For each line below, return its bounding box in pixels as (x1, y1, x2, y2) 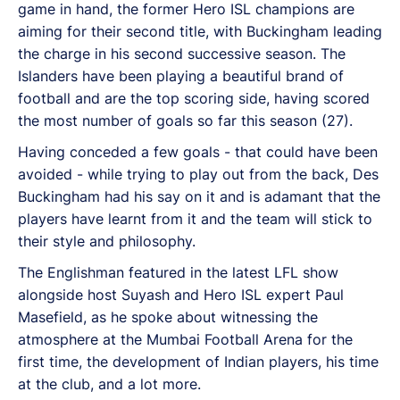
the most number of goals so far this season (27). (18, 111, 353, 129)
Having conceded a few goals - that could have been (18, 142, 378, 161)
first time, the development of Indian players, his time (18, 352, 379, 371)
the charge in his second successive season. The (18, 44, 346, 62)
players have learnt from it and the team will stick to (18, 209, 372, 228)
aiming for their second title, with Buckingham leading (18, 21, 382, 40)
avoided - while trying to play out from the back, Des (18, 164, 379, 183)
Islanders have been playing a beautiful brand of (18, 66, 344, 85)
